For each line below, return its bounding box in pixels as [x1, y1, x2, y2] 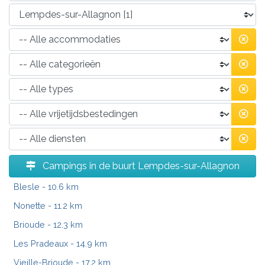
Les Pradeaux [14, 238, 68, 248]
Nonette [14, 200, 46, 211]
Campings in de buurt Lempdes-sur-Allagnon [40, 160, 240, 172]
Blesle [14, 181, 40, 192]
